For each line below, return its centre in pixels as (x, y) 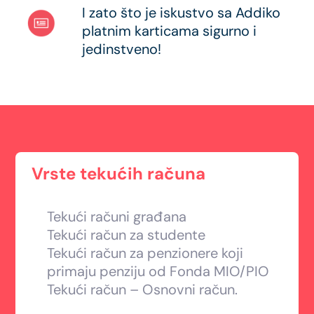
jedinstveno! (122, 49)
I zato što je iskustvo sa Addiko (182, 13)
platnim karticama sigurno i (170, 31)
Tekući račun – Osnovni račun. (143, 289)
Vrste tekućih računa (119, 173)
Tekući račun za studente (127, 235)
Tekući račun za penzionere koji (145, 253)
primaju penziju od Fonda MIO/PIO (158, 271)
